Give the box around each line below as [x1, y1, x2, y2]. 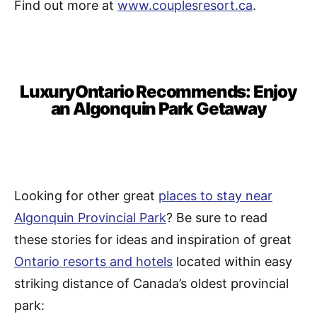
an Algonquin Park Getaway [50, 98, 267, 120]
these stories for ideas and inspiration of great [14, 232, 292, 248]
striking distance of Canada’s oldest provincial [14, 276, 289, 292]
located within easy [173, 254, 292, 270]
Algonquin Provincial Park [14, 210, 166, 226]
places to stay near [158, 188, 272, 204]
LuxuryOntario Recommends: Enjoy [20, 81, 297, 103]
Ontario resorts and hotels [14, 254, 173, 270]
